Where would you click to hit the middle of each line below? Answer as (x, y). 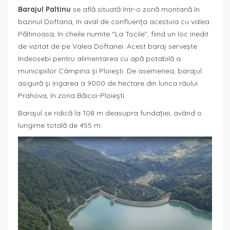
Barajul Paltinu (45, 9)
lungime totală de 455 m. (60, 125)
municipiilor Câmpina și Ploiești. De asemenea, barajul (110, 71)
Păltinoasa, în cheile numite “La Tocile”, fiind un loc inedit (113, 34)
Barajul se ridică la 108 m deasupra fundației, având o (110, 113)
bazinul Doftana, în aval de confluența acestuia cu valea (114, 21)
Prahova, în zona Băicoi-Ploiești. (72, 95)
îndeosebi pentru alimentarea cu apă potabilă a (99, 58)
